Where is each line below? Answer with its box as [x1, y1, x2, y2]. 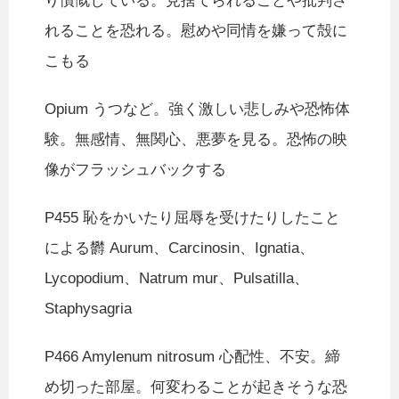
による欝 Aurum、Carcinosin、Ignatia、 [45, 240, 314, 257]
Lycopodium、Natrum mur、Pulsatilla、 [45, 270, 309, 288]
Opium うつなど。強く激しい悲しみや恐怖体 [45, 101, 350, 118]
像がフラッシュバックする [45, 161, 226, 179]
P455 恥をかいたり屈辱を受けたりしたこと [45, 209, 340, 227]
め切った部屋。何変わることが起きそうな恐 [45, 379, 347, 396]
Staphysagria [45, 300, 132, 318]
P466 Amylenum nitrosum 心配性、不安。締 [45, 348, 340, 366]
